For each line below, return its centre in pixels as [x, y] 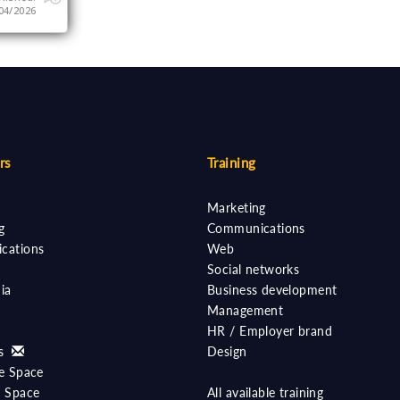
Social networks [254, 269]
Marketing [237, 208]
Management [246, 310]
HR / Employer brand [270, 331]
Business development [272, 290]
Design [227, 351]
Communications [256, 228]
